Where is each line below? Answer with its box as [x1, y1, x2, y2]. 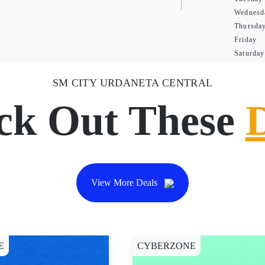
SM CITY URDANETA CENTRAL [52, 77, 213, 89]
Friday [234, 35, 257, 44]
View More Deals [91, 177, 160, 188]
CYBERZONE [137, 241, 196, 251]
